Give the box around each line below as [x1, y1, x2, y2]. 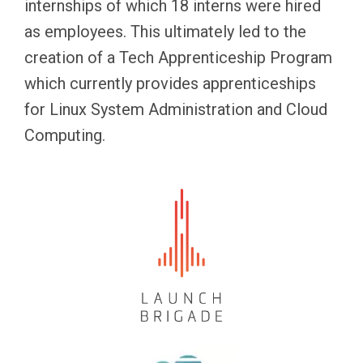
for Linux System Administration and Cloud [24, 100, 327, 119]
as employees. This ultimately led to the [24, 22, 306, 41]
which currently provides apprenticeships [24, 74, 316, 93]
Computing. [24, 126, 105, 145]
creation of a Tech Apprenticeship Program [24, 48, 332, 67]
